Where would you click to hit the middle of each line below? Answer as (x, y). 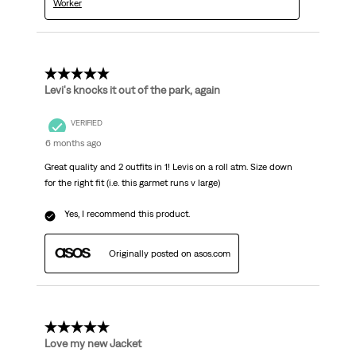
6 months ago (73, 143)
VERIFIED (86, 122)
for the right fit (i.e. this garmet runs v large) (132, 183)
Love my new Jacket (93, 344)
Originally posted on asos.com (169, 254)
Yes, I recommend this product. (127, 214)
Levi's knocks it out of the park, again (132, 90)
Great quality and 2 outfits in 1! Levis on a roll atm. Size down (168, 167)
